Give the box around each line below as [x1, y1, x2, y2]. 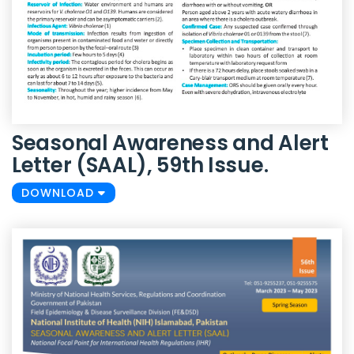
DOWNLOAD [21, 184, 98, 201]
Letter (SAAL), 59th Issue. [12, 150, 269, 179]
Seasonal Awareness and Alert [12, 128, 329, 157]
